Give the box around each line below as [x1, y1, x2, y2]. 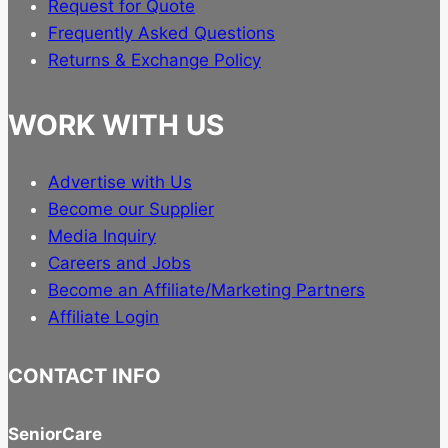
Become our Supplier [48, 199, 214, 220]
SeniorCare [8, 424, 102, 445]
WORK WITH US [8, 108, 224, 143]
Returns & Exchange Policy [48, 50, 261, 71]
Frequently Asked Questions [48, 23, 275, 44]
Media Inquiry [48, 226, 156, 247]
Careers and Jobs [48, 253, 191, 274]
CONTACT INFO [8, 364, 161, 389]
